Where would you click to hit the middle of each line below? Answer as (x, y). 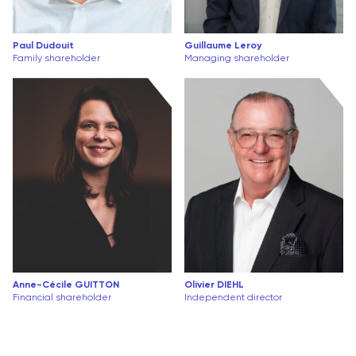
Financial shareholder (62, 298)
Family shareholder (56, 59)
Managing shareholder (237, 59)
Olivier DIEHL (214, 286)
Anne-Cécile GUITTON (66, 286)
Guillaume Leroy (223, 46)
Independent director (233, 298)
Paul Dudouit (43, 46)
